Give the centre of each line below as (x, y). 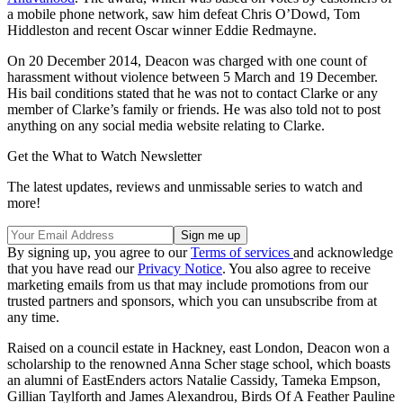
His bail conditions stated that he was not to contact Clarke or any (193, 94)
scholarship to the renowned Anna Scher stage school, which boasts (199, 364)
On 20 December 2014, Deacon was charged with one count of (187, 61)
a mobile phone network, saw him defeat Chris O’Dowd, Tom (184, 14)
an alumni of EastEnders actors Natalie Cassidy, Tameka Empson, (194, 381)
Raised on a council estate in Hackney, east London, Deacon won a (198, 348)
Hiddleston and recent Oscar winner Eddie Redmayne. (162, 31)
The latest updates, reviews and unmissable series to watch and (185, 187)
